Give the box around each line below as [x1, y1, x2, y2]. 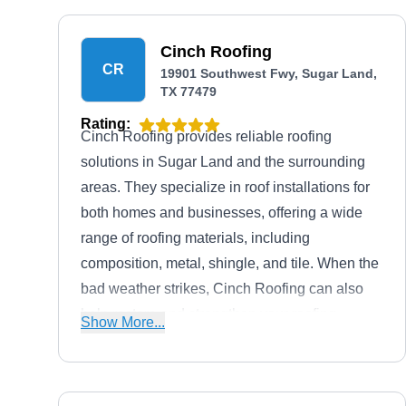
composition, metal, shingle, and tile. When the [81, 256, 379, 271]
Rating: [81, 116, 130, 131]
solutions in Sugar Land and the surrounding [81, 154, 365, 169]
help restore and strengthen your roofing [81, 306, 336, 322]
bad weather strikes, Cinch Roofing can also [81, 281, 363, 296]
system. [81, 332, 130, 347]
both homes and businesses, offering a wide [81, 205, 362, 220]
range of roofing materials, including [81, 230, 310, 246]
